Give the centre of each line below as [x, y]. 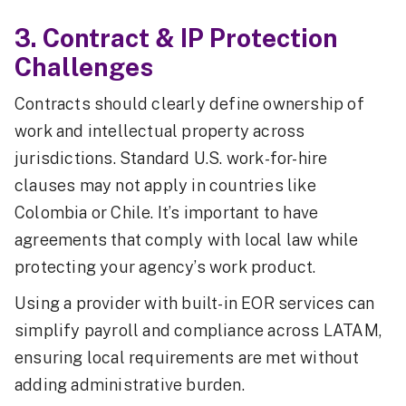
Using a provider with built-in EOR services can [195, 303]
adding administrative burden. [130, 384]
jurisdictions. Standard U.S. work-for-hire [171, 158]
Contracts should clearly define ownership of [189, 103]
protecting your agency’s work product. [165, 266]
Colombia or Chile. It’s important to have [167, 212]
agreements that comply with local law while [187, 239]
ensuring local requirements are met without [187, 357]
